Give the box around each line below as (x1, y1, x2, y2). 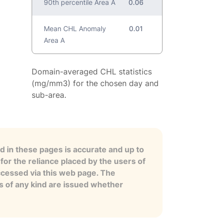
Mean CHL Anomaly (44, 24, 107, 33)
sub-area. (32, 90, 67, 100)
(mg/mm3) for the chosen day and (32, 78, 159, 89)
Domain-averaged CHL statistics (32, 67, 152, 77)
